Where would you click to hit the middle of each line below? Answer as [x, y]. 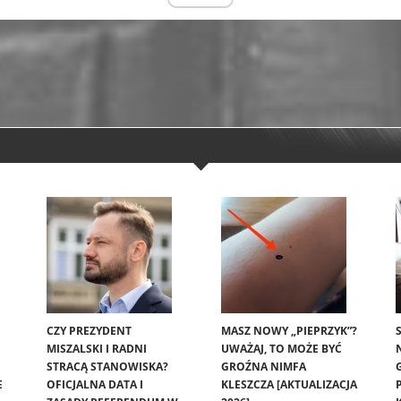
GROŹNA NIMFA [264, 367]
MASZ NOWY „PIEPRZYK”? [289, 331]
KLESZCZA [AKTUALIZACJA [289, 385]
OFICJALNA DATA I [95, 385]
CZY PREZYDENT [89, 331]
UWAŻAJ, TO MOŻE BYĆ [282, 349]
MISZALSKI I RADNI [97, 349]
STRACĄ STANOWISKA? [107, 367]
